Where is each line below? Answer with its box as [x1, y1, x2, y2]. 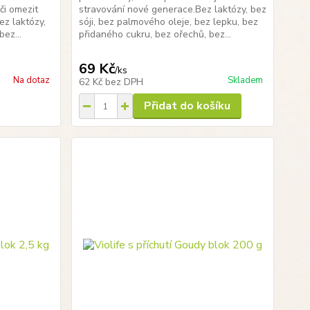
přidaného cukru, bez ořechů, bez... [78, 28, 231, 41]
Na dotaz [12, 74, 50, 86]
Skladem [227, 74, 263, 86]
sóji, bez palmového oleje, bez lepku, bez [78, 15, 258, 28]
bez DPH [104, 75, 143, 89]
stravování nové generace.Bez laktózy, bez [78, 3, 266, 16]
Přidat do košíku [143, 98, 230, 113]
